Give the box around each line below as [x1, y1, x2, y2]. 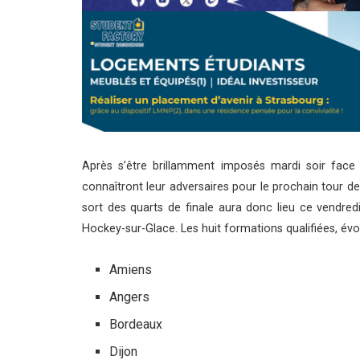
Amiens [109, 261, 153, 277]
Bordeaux [109, 316, 163, 332]
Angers [109, 288, 150, 305]
